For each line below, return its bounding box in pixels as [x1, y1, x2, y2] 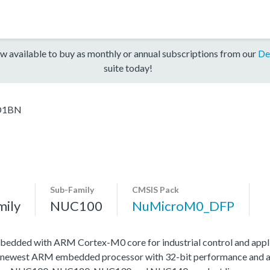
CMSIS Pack [132, 184, 179, 195]
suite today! [103, 61, 152, 74]
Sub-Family [50, 184, 94, 195]
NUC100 [50, 197, 102, 214]
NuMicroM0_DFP [132, 197, 234, 214]
